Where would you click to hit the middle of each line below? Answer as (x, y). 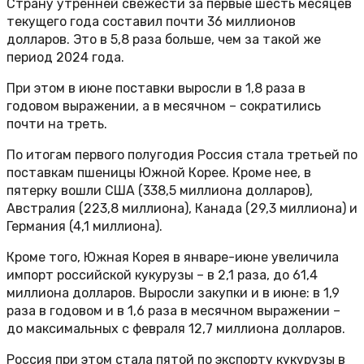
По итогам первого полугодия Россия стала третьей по (182, 155)
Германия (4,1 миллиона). (84, 227)
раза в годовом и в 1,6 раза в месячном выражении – (173, 311)
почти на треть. (57, 124)
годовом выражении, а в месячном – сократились (164, 106)
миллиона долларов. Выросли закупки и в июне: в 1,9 (173, 293)
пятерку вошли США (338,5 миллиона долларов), (160, 191)
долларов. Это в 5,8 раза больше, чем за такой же (164, 40)
